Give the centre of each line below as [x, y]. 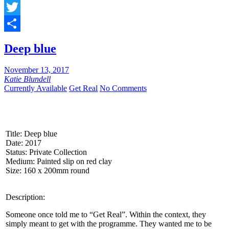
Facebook [20, 7]
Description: [25, 197]
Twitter [16, 23]
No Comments [123, 88]
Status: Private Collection [46, 152]
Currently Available [36, 88]
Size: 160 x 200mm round [48, 171]
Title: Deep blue [31, 134]
